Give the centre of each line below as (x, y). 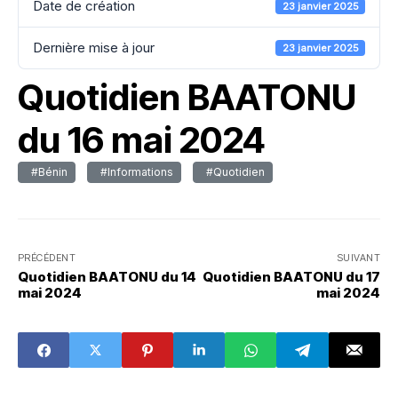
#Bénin (47, 172)
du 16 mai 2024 (142, 140)
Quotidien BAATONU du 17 (291, 277)
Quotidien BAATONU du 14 (107, 277)
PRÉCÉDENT (47, 258)
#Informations (134, 172)
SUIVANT (358, 258)
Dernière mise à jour (94, 48)
